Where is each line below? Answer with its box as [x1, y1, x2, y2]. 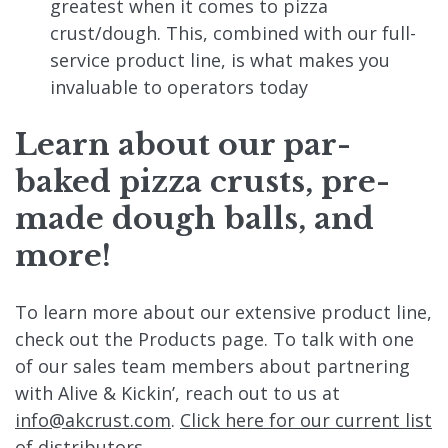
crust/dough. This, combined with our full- [50, 20, 416, 45]
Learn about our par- [15, 125, 351, 163]
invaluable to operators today [50, 74, 308, 99]
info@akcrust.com [15, 407, 171, 432]
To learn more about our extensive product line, [15, 299, 432, 324]
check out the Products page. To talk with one [15, 326, 414, 351]
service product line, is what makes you [50, 47, 390, 72]
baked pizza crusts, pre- [15, 162, 390, 200]
